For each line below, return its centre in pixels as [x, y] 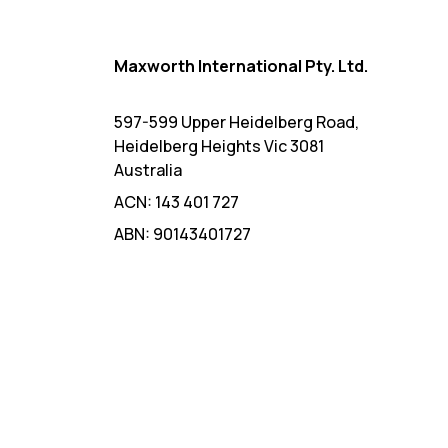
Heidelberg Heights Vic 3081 [219, 146]
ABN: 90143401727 [182, 234]
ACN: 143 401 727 [176, 202]
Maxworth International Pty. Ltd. [241, 66]
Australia [148, 170]
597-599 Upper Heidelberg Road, [236, 122]
